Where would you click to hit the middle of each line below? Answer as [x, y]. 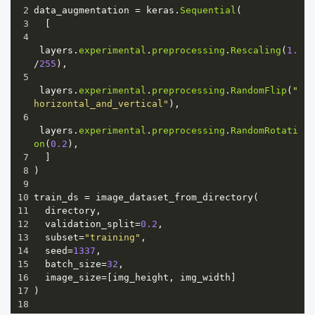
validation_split [90, 224]
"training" [112, 237]
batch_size [73, 264]
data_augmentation [82, 10]
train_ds [56, 197]
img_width [205, 277]
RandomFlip [259, 90]
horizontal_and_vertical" [101, 103]
